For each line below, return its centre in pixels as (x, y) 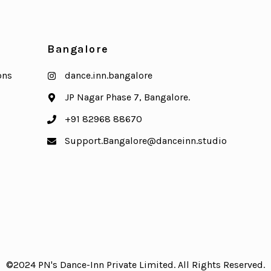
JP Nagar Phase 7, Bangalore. (128, 97)
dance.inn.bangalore (109, 76)
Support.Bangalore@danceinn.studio (146, 141)
